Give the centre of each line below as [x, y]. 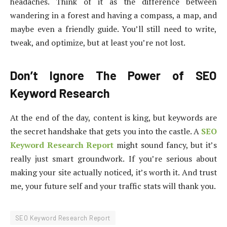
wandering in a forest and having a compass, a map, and [113, 15]
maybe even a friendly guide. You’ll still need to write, [113, 29]
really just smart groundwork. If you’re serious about [113, 158]
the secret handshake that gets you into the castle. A [105, 131]
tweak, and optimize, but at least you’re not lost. [98, 43]
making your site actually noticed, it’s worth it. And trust [113, 172]
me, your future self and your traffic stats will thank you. [113, 186]
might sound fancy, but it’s [165, 145]
